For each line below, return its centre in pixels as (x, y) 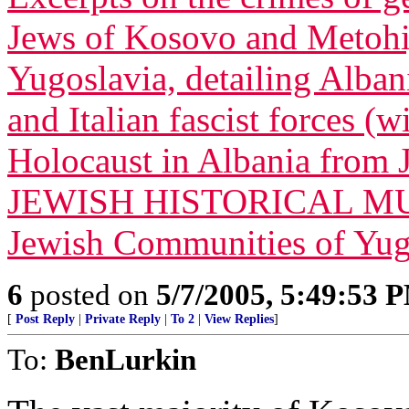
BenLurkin (126, 359)
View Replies (239, 319)
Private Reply (123, 319)
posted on (89, 294)
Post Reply (45, 319)
